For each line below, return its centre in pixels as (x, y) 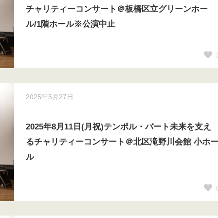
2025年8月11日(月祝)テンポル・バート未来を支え (118, 127)
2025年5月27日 (49, 97)
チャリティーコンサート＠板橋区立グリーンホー (117, 9)
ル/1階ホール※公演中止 (70, 24)
